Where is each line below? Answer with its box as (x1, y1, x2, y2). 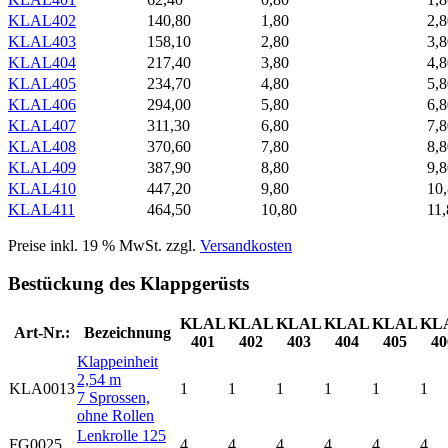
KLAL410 (8, 179, 76, 197)
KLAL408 (8, 137, 76, 155)
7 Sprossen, (77, 389, 150, 407)
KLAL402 (8, 11, 76, 29)
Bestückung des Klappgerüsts (8, 273, 249, 295)
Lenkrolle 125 (77, 427, 166, 445)
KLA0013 (9, 380, 75, 398)
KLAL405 (8, 74, 76, 92)
